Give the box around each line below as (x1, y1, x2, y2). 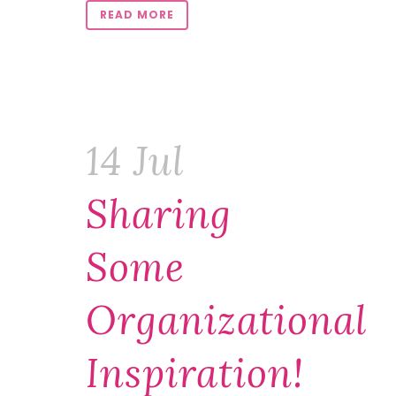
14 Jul (86, 136, 184, 186)
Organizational (86, 295, 367, 345)
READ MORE (100, 7, 174, 22)
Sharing (86, 189, 232, 239)
